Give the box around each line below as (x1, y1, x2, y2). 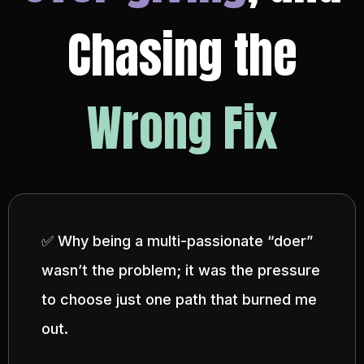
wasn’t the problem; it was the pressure (41, 262, 320, 279)
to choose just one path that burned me (41, 291, 317, 308)
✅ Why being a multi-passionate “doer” (41, 232, 313, 249)
